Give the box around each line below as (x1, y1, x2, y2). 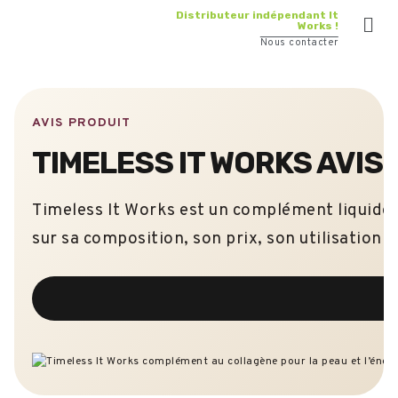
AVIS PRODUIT (32, 115, 131, 131)
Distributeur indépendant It (175, 9, 338, 21)
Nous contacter (259, 36, 338, 49)
